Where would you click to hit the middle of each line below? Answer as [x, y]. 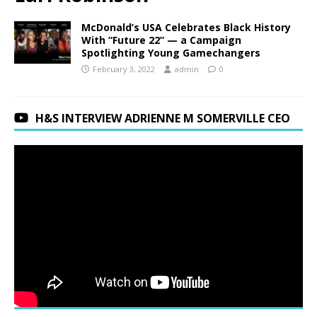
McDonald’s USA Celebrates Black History [186, 27]
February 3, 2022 [124, 69]
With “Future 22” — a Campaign [161, 40]
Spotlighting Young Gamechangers [171, 52]
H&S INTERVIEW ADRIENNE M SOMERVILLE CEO [163, 118]
